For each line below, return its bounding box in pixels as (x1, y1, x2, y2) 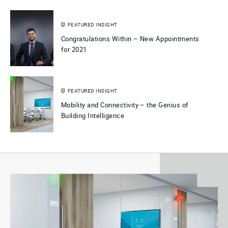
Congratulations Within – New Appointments (61, 34, 199, 44)
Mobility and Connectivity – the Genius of (61, 100, 189, 110)
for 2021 (61, 45, 87, 55)
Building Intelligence (61, 111, 125, 121)
